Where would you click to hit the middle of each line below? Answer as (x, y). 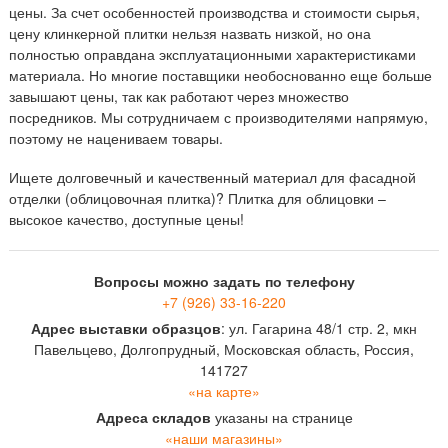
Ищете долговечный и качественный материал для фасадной (212, 177)
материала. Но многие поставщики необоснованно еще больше (220, 75)
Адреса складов (153, 417)
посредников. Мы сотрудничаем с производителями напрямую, (218, 117)
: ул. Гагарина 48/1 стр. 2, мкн (319, 328)
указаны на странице (281, 417)
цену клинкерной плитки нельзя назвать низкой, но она (190, 33)
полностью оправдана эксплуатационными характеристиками (212, 54)
